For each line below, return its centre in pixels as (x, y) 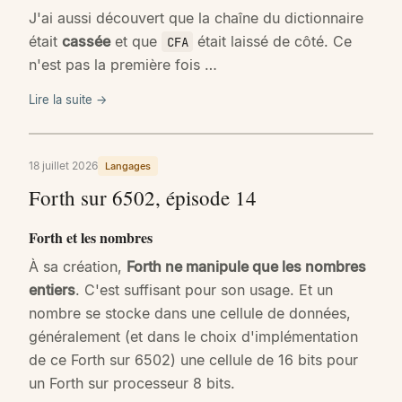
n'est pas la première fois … (123, 64)
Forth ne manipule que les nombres (246, 267)
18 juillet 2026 (63, 165)
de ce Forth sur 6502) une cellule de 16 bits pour (193, 360)
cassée (86, 41)
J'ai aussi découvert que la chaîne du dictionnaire (196, 17)
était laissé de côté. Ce (273, 41)
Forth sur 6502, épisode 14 (143, 197)
